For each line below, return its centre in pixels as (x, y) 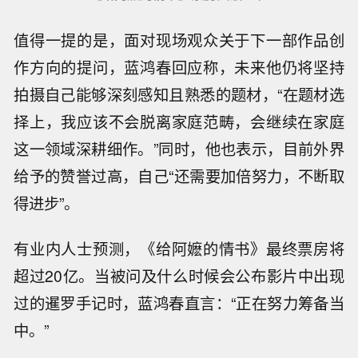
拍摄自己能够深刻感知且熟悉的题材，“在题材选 (179, 94)
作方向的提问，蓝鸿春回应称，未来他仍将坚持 (179, 67)
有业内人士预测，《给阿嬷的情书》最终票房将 (179, 248)
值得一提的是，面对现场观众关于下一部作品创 (179, 40)
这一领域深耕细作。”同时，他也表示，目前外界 (179, 148)
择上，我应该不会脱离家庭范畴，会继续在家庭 (179, 121)
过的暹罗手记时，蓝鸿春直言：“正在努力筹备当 (179, 302)
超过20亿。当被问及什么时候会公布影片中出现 (179, 275)
